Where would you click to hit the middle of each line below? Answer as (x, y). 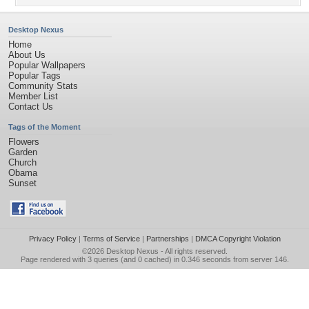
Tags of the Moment (44, 127)
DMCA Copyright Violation (238, 239)
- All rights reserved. (193, 251)
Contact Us (31, 107)
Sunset (22, 183)
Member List (33, 96)
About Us (27, 55)
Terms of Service (111, 239)
